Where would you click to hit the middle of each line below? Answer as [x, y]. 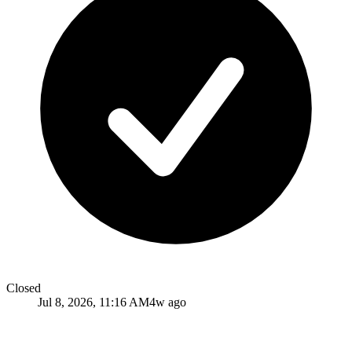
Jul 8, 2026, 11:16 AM [93, 302]
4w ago [168, 302]
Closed [24, 288]
